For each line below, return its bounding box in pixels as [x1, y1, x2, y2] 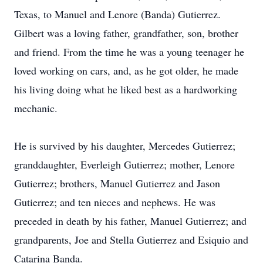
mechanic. [14, 101, 58, 115]
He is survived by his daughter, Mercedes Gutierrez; [14, 139, 235, 153]
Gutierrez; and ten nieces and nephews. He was [14, 195, 215, 209]
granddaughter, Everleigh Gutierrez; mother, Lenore [14, 157, 235, 171]
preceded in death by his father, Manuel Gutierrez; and [14, 214, 247, 228]
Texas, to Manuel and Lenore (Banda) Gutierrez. [14, 7, 221, 21]
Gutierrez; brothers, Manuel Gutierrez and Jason [14, 176, 220, 190]
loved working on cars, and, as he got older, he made [14, 63, 238, 77]
